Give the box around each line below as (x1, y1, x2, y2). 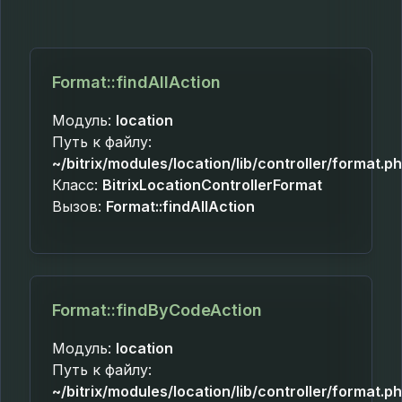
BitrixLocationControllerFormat (102, 176, 322, 194)
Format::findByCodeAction (52, 301, 262, 319)
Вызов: (52, 197, 106, 215)
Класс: (52, 176, 102, 194)
